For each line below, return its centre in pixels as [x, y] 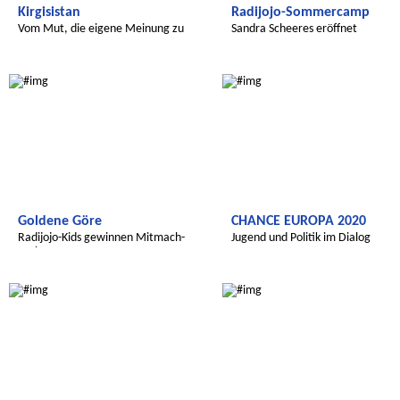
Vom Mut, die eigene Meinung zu [101, 29]
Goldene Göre [60, 221]
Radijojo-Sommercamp [300, 12]
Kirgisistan [49, 12]
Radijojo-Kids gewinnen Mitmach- [101, 238]
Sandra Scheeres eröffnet [294, 29]
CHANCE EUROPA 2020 [299, 221]
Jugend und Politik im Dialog [301, 238]
